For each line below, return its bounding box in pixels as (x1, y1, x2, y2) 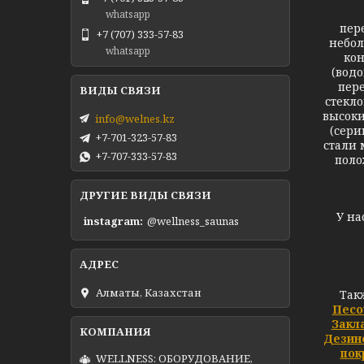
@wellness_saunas (147, 214, 239, 229)
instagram (84, 214, 140, 229)
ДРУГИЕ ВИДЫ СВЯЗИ (80, 187, 211, 202)
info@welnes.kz (95, 110, 175, 126)
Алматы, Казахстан (96, 284, 201, 300)
